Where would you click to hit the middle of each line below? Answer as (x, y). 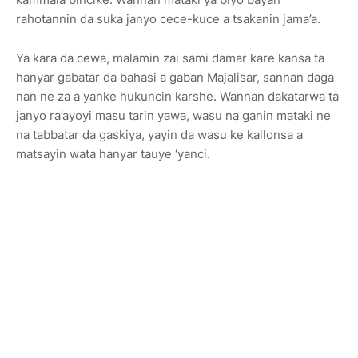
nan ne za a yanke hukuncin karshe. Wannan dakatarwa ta (177, 96)
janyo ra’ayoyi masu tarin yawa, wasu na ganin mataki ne (173, 115)
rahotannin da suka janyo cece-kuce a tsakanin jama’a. (168, 19)
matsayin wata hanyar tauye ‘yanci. (113, 154)
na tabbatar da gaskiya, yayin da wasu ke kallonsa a (159, 135)
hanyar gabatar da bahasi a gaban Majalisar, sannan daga (175, 77)
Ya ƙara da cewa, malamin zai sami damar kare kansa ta (170, 58)
